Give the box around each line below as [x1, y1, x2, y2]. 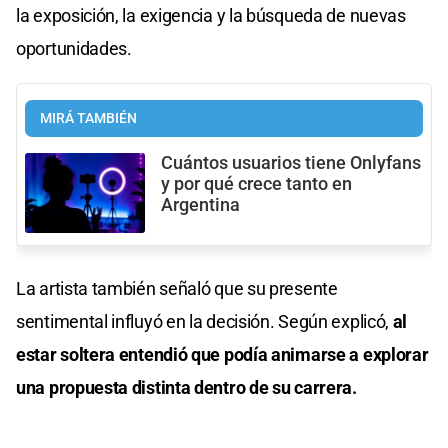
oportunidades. [16, 37, 132, 59]
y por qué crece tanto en [161, 173, 352, 194]
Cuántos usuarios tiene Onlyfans [161, 152, 421, 173]
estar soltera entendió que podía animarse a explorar [16, 344, 429, 366]
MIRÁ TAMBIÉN [40, 109, 137, 127]
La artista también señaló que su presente [16, 278, 338, 300]
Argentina [161, 194, 240, 215]
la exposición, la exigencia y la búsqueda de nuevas [16, 4, 406, 26]
